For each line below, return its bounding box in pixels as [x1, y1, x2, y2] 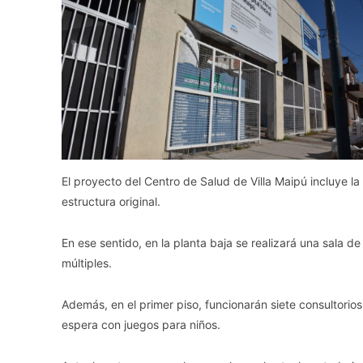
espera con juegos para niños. [62, 317, 220, 331]
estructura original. [62, 194, 160, 208]
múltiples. [62, 255, 112, 270]
